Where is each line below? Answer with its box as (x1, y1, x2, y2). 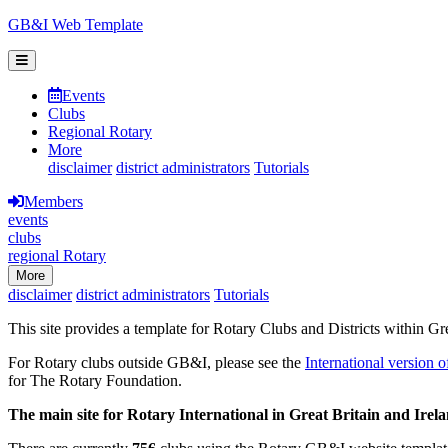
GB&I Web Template (8, 16, 143, 33)
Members (24, 193, 83, 210)
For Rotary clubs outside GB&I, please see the (8, 354, 305, 371)
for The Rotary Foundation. (8, 372, 182, 389)
